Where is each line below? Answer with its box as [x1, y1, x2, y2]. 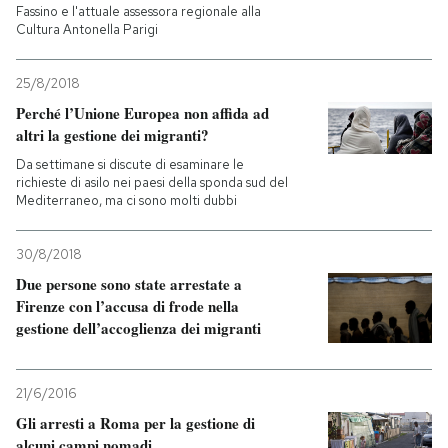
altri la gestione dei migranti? [16, 124, 209, 147]
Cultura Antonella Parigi [16, 21, 158, 39]
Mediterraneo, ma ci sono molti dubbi [16, 192, 237, 210]
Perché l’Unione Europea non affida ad [16, 102, 269, 125]
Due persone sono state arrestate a [16, 273, 242, 296]
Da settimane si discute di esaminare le [16, 156, 244, 174]
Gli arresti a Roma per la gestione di [16, 412, 255, 435]
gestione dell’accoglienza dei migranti [16, 317, 261, 340]
